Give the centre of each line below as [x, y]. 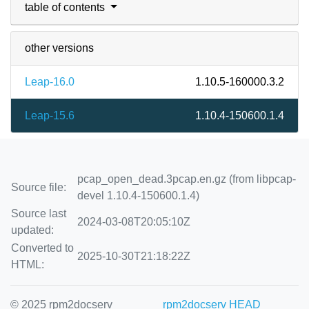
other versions [59, 48]
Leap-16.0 [50, 82]
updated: [32, 230]
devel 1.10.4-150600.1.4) [138, 196]
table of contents [66, 7]
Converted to [42, 248]
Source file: [39, 187]
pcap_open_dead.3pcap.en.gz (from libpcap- [187, 179]
